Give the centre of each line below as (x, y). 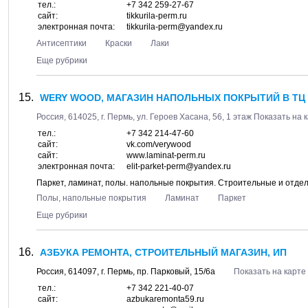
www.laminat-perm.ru (166, 155)
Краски (119, 43)
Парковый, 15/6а (183, 272)
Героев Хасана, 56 (186, 117)
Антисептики (62, 43)
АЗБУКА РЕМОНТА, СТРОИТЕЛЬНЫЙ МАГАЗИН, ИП (163, 252)
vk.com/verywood (159, 144)
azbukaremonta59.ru (165, 299)
